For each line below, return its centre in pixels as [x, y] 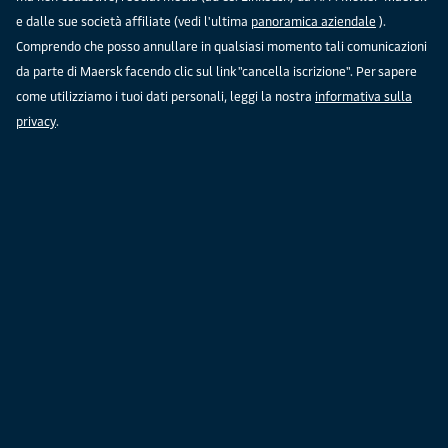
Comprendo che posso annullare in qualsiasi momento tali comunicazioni [221, 46]
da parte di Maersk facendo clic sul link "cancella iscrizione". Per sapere [216, 71]
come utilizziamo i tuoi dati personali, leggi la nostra [165, 96]
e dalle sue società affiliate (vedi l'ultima [133, 21]
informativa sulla [363, 96]
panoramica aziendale [313, 21]
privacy [36, 121]
